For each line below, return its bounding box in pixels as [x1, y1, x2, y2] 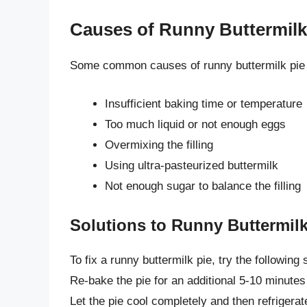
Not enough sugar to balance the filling [105, 179, 301, 193]
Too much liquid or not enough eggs [105, 117, 286, 131]
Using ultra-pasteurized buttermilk [105, 158, 278, 172]
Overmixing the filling [105, 138, 213, 151]
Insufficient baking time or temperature [105, 97, 302, 110]
